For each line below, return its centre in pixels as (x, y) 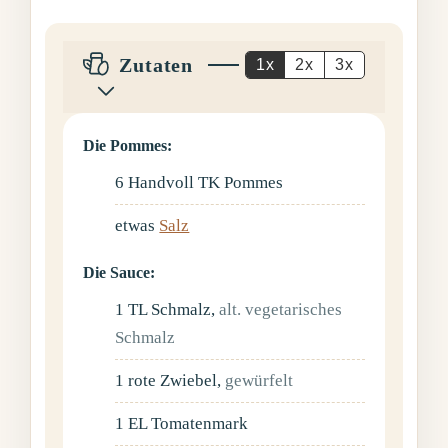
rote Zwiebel (173, 381)
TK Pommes (241, 183)
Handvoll (163, 183)
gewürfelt (259, 381)
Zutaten (156, 65)
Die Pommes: (128, 146)
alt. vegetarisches (281, 310)
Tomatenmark (200, 424)
